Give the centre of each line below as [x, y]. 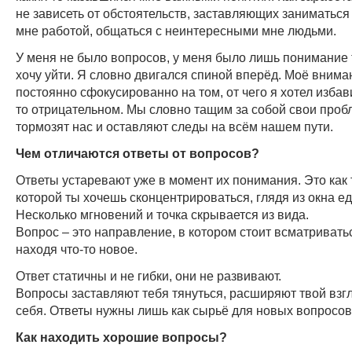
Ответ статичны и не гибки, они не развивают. [148, 275]
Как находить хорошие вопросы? [121, 337]
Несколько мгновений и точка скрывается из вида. [162, 214]
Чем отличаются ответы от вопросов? [137, 153]
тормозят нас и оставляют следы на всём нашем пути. [174, 126]
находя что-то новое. [77, 249]
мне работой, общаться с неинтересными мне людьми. [176, 30]
